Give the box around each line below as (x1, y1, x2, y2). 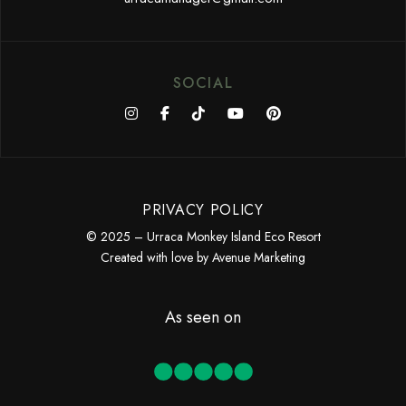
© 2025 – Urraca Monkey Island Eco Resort (85, 227, 321, 246)
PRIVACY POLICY (142, 199, 264, 221)
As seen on (165, 305, 241, 330)
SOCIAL (172, 72, 234, 94)
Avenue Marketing (212, 248, 305, 267)
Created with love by (101, 248, 212, 267)
